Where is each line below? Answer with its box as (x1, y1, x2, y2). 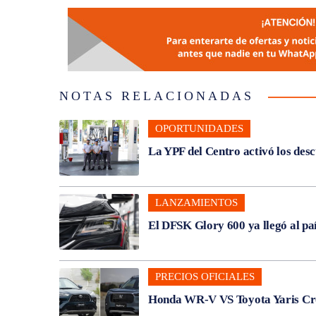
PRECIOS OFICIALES (154, 270, 255, 282)
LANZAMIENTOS (154, 196, 238, 208)
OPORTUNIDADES (154, 122, 243, 134)
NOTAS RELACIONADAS (59, 88, 254, 103)
